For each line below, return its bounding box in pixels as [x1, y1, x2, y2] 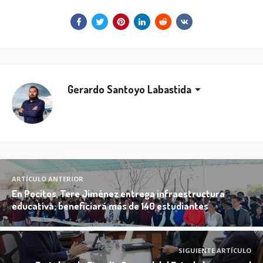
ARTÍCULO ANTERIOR [12, 174, 83, 183]
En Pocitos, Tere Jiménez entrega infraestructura [12, 187, 225, 200]
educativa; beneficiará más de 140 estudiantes [12, 199, 208, 212]
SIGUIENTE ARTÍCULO [178, 245, 251, 255]
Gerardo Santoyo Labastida [68, 83, 191, 96]
